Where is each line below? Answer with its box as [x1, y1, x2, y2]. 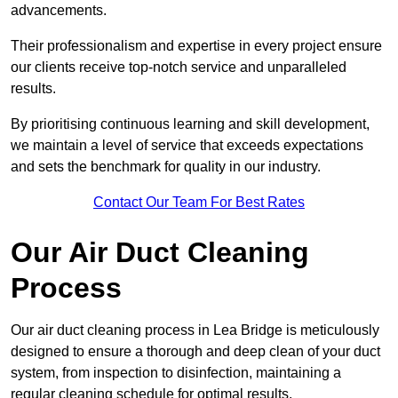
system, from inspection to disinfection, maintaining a [11, 365, 341, 381]
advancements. [11, 3, 110, 19]
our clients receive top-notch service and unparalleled [11, 60, 346, 76]
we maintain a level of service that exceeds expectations [11, 138, 363, 154]
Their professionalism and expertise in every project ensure [11, 38, 382, 54]
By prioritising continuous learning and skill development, [11, 116, 370, 132]
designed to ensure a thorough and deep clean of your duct [11, 344, 380, 360]
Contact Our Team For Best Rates [93, 195, 305, 211]
